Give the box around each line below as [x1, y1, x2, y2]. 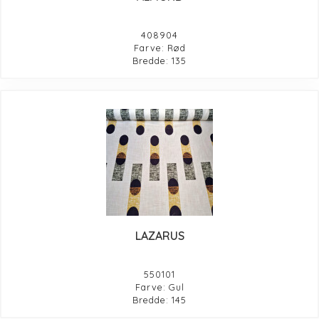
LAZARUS [135, 228, 184, 243]
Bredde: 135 [132, 54, 187, 66]
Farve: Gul [135, 281, 184, 293]
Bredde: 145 [132, 293, 187, 305]
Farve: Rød [133, 41, 186, 53]
